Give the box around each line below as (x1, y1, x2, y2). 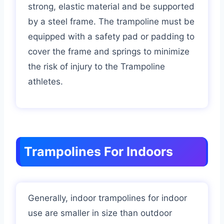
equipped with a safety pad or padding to (28, 31, 194, 41)
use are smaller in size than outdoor (28, 207, 172, 218)
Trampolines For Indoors (24, 143, 173, 159)
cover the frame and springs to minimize (28, 46, 189, 56)
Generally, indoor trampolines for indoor (28, 192, 187, 203)
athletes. (28, 76, 63, 86)
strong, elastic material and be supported (28, 1, 194, 11)
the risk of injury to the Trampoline (28, 61, 165, 71)
